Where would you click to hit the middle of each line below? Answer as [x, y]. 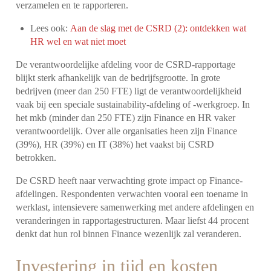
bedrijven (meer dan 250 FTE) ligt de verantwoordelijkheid [129, 91]
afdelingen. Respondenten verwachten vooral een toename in [132, 194]
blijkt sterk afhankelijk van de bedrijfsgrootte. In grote [118, 77]
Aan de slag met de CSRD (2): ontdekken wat [158, 28]
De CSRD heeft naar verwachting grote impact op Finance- [129, 180]
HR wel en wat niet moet [78, 41]
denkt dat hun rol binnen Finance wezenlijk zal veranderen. [129, 233]
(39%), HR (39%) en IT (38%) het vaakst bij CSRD [115, 144]
